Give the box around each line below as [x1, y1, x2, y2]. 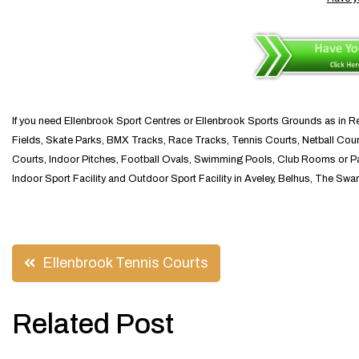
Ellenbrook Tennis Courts [42, 255, 208, 272]
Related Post [12, 308, 174, 339]
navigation [11, 284, 175, 323]
